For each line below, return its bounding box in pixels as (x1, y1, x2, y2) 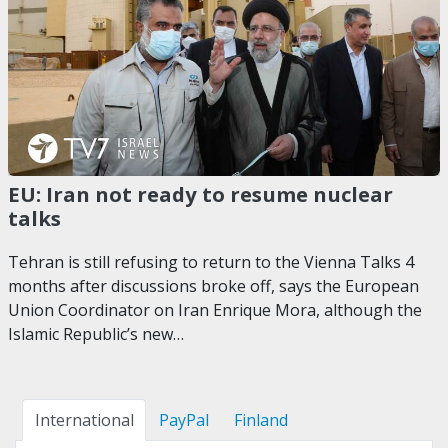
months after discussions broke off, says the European (8, 274, 419, 297)
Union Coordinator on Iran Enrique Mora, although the (8, 298, 422, 321)
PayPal (158, 408, 209, 431)
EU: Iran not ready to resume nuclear (8, 180, 393, 209)
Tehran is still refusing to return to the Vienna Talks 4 (8, 250, 414, 273)
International (34, 408, 134, 431)
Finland (233, 408, 288, 431)
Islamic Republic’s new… (8, 322, 184, 345)
